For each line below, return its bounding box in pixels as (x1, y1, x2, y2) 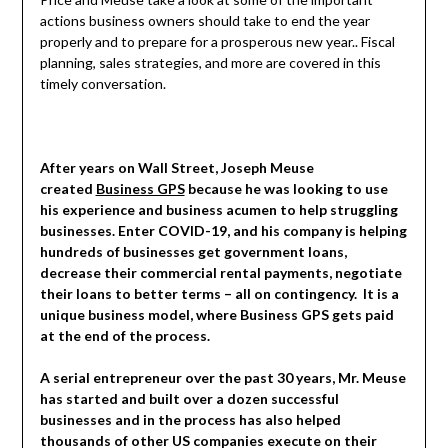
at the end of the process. (39, 326, 210, 344)
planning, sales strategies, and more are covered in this (39, 53, 381, 71)
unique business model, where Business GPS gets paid (39, 305, 394, 323)
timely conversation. (39, 74, 166, 92)
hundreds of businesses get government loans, (39, 242, 347, 260)
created (39, 179, 96, 197)
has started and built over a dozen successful (39, 389, 339, 407)
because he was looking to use (184, 179, 388, 197)
